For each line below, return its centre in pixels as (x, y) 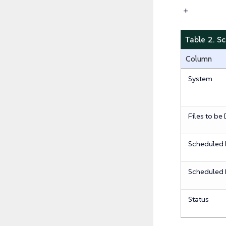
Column (199, 59)
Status (198, 199)
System (200, 78)
